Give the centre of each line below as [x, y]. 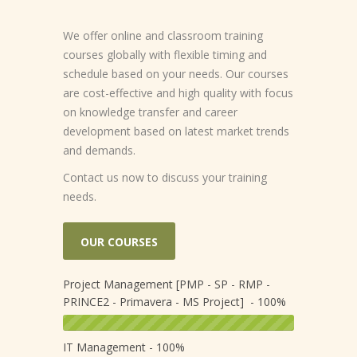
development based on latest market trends [176, 131]
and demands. [99, 151]
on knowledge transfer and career [150, 112]
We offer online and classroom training [163, 36]
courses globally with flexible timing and [165, 55]
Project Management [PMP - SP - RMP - [167, 284]
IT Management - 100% [124, 347]
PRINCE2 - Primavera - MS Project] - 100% [175, 302]
